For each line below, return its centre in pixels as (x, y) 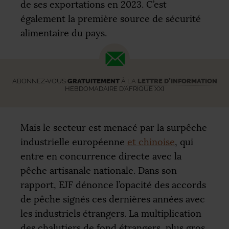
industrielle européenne (74, 142)
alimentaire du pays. (64, 33)
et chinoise (151, 142)
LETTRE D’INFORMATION (177, 81)
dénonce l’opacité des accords (140, 185)
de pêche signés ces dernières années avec (113, 200)
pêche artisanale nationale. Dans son (99, 171)
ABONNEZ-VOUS (40, 81)
